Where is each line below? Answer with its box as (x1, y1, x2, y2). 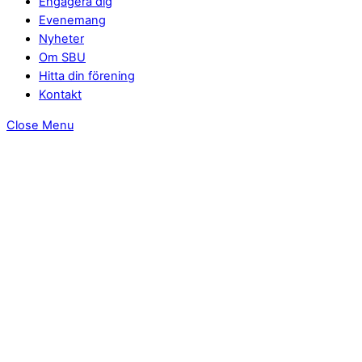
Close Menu (6, 117, 74, 133)
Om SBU (39, 50, 86, 65)
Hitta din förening (39, 69, 135, 84)
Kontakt (39, 87, 82, 103)
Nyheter (39, 32, 84, 47)
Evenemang (39, 13, 106, 28)
